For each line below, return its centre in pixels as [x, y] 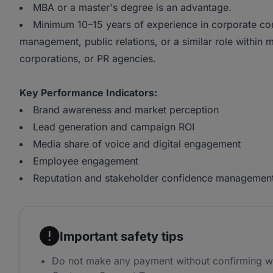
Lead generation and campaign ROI [114, 127]
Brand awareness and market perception [126, 110]
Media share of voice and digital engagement [137, 144]
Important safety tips [122, 236]
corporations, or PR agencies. [88, 58]
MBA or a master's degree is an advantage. [132, 7]
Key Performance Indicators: [88, 93]
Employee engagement [86, 161]
